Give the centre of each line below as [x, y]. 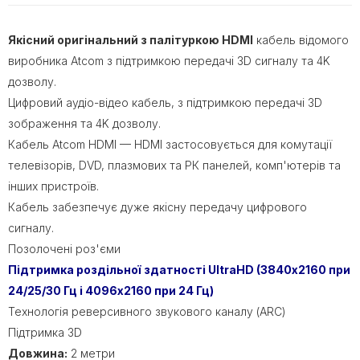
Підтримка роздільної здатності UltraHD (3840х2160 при [179, 269]
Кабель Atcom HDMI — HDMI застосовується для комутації [170, 144]
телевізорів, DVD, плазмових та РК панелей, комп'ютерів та [174, 165]
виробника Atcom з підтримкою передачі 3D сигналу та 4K [169, 60]
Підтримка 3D [45, 332]
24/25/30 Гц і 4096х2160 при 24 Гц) [111, 290]
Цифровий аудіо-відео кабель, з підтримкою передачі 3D [165, 102]
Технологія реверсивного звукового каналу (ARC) [147, 311]
